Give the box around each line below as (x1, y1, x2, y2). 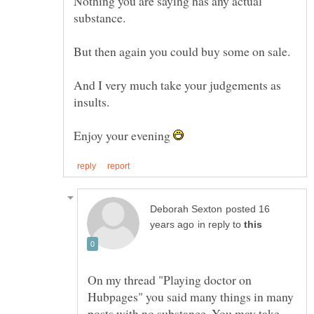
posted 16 (226, 203, 270, 214)
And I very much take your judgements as (74, 76, 281, 93)
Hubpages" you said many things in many (88, 287, 294, 305)
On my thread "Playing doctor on (88, 271, 252, 288)
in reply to (198, 219, 244, 230)
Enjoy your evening (74, 126, 173, 144)
